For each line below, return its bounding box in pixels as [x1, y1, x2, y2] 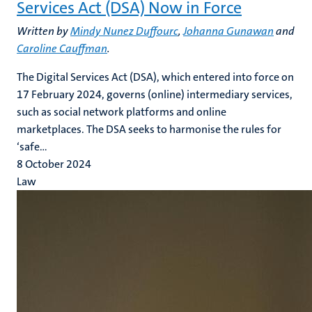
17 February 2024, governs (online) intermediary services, [17, 87, 292, 102]
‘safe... [17, 139, 47, 154]
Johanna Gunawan [183, 24, 274, 38]
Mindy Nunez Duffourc [70, 24, 178, 38]
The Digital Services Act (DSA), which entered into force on [17, 70, 294, 84]
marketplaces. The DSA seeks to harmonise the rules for [17, 122, 281, 136]
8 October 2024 [17, 157, 91, 171]
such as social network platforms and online [17, 104, 226, 119]
